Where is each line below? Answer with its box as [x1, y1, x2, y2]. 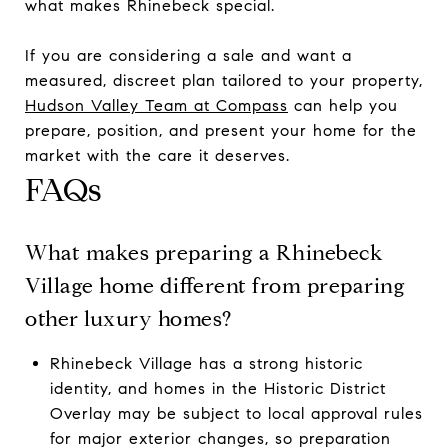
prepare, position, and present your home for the [25, 120, 417, 140]
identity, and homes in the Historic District [49, 378, 386, 398]
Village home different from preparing [25, 272, 405, 299]
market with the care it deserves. [25, 145, 290, 165]
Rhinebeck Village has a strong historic [49, 353, 363, 373]
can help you [288, 95, 398, 115]
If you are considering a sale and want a [25, 45, 352, 65]
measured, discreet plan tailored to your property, [25, 70, 423, 90]
